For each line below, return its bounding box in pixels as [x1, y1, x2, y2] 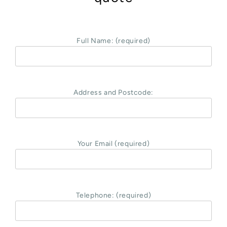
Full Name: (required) [77, 36, 150, 45]
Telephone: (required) [75, 191, 152, 200]
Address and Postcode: [73, 88, 154, 97]
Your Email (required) [77, 139, 150, 148]
